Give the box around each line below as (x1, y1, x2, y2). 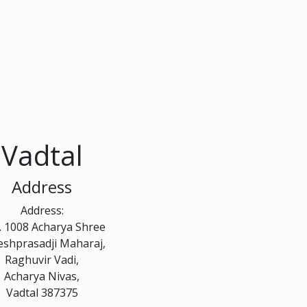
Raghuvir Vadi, (5, 251, 79, 267)
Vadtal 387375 (5, 284, 78, 300)
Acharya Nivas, (4, 268, 79, 284)
